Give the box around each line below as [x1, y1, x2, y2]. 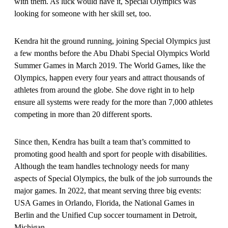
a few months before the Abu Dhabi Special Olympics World [14, 48, 210, 58]
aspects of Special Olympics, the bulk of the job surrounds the [14, 174, 212, 183]
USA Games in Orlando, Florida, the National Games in [14, 198, 194, 207]
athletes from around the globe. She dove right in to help [14, 85, 194, 94]
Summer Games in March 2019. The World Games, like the [14, 61, 206, 70]
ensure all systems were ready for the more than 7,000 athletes [14, 97, 213, 106]
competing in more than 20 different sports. [14, 109, 158, 119]
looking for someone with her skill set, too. [14, 9, 155, 18]
